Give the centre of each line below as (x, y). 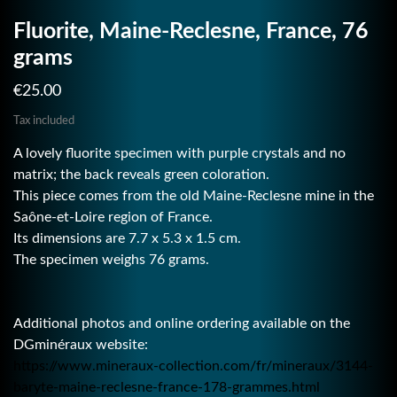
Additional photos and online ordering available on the (182, 323)
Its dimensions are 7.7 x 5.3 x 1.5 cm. (127, 238)
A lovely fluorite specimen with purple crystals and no (179, 153)
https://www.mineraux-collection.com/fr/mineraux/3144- (193, 366)
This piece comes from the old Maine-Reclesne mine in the (194, 195)
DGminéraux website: (81, 344)
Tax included (44, 121)
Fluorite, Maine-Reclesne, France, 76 (191, 31)
